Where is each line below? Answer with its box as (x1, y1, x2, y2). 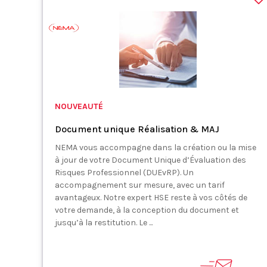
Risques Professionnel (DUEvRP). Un (55, 167, 194, 178)
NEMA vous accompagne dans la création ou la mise (55, 142, 256, 153)
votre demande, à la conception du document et (55, 205, 239, 215)
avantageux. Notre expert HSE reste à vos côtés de (55, 193, 247, 203)
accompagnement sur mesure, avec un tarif (55, 180, 225, 190)
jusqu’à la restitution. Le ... (55, 218, 153, 228)
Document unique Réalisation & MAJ (55, 123, 219, 135)
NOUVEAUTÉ (55, 101, 103, 111)
